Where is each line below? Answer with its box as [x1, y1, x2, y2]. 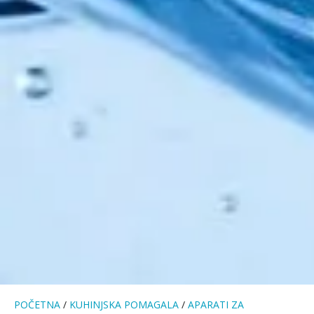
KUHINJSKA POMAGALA [69, 297, 179, 311]
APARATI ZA [188, 297, 244, 311]
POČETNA [14, 297, 60, 311]
